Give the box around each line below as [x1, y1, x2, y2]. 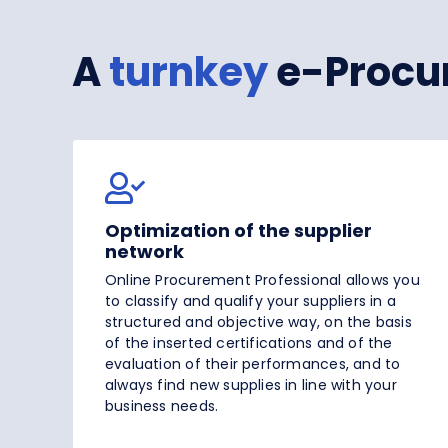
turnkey [101, 44, 268, 101]
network [105, 239, 184, 265]
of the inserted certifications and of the [105, 333, 393, 354]
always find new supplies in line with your [105, 375, 397, 396]
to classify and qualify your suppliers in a [105, 291, 397, 312]
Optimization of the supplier [105, 218, 372, 244]
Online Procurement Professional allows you [105, 270, 420, 291]
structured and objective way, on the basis [105, 312, 412, 333]
